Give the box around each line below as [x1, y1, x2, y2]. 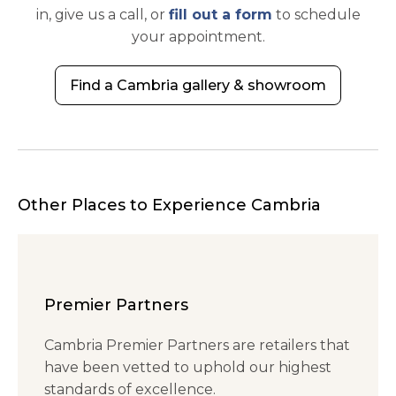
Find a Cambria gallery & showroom [70, 76, 326, 94]
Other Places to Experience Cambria [18, 195, 321, 216]
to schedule [271, 6, 361, 24]
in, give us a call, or [35, 6, 169, 24]
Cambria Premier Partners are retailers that [44, 337, 350, 354]
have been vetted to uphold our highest [44, 359, 331, 377]
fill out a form [168, 6, 272, 24]
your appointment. [131, 28, 265, 46]
